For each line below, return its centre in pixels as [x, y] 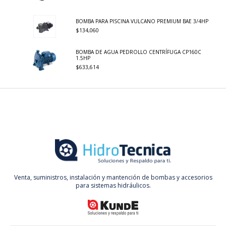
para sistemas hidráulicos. [113, 186]
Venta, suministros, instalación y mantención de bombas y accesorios [113, 178]
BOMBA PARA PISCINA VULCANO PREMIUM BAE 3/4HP [142, 21]
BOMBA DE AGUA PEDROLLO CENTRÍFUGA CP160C [139, 52]
